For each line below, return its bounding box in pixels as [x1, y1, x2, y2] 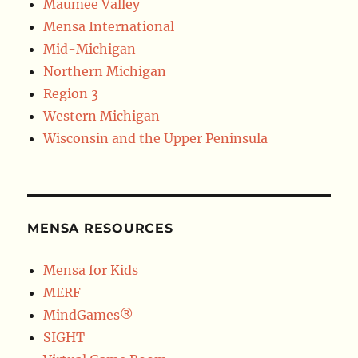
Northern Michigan [43, 63, 167, 80]
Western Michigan [43, 108, 161, 125]
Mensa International [43, 18, 175, 35]
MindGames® [43, 307, 134, 324]
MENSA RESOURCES [27, 221, 173, 237]
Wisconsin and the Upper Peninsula [43, 130, 268, 147]
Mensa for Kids [43, 262, 139, 279]
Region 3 [43, 86, 99, 102]
